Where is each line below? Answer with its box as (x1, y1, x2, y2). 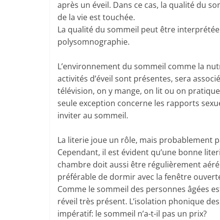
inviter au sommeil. (57, 110, 128, 121)
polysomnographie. (57, 36, 130, 47)
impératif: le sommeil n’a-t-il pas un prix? (57, 208, 207, 219)
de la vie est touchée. (57, 12, 135, 23)
